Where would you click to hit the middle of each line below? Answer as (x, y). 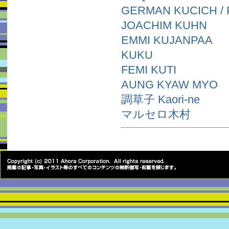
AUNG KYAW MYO (169, 85)
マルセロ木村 (156, 114)
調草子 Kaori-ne (161, 99)
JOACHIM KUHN (164, 25)
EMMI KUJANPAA (167, 40)
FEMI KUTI (149, 70)
